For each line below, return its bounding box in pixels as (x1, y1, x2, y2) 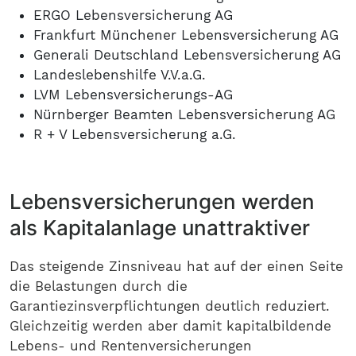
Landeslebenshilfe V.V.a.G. (33, 67, 206, 83)
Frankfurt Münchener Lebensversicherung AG (33, 27, 339, 43)
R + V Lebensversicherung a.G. (33, 126, 236, 142)
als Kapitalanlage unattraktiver (10, 215, 310, 240)
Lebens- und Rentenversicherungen (10, 338, 252, 354)
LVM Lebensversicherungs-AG (33, 87, 233, 103)
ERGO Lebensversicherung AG (33, 7, 233, 23)
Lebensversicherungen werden (10, 189, 315, 214)
